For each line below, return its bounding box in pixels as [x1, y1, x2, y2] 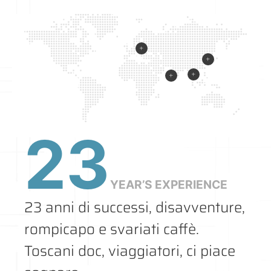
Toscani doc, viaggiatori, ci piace [24, 240, 235, 263]
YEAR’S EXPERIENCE [110, 177, 227, 192]
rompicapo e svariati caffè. [24, 218, 199, 241]
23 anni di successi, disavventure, [24, 196, 245, 220]
